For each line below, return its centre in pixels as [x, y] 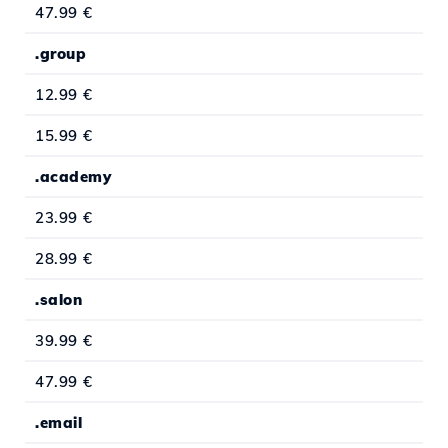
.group [60, 54]
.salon [58, 300]
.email [58, 423]
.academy [73, 177]
